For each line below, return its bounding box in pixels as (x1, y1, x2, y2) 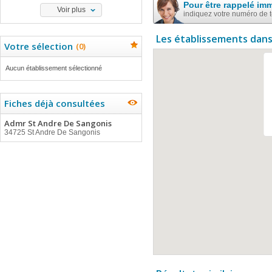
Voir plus (56, 5, 86, 14)
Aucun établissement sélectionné (5, 64, 102, 72)
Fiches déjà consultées (4, 97, 105, 109)
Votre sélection (4, 40, 73, 52)
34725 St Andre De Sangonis (4, 128, 100, 137)
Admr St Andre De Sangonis (4, 118, 112, 129)
